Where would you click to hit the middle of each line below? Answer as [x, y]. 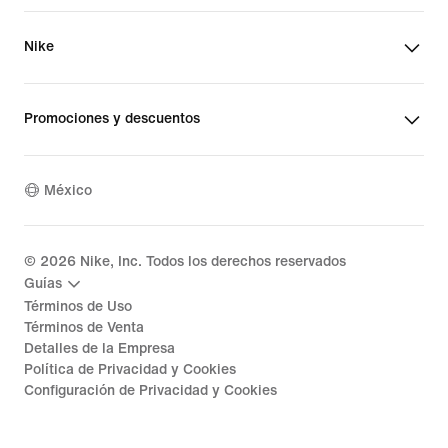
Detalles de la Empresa [99, 348]
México [68, 191]
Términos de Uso [78, 306]
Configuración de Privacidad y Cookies [150, 390]
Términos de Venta [84, 327]
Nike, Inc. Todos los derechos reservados [211, 261]
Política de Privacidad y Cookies [130, 369]
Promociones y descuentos [112, 118]
